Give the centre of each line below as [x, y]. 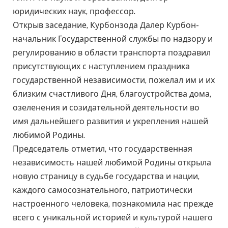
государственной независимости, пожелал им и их [114, 80]
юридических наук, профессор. [74, 12]
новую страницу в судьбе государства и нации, [106, 177]
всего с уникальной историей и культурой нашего [113, 218]
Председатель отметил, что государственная [103, 149]
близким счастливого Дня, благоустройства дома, [112, 94]
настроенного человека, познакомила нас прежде [113, 204]
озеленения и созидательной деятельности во [106, 108]
